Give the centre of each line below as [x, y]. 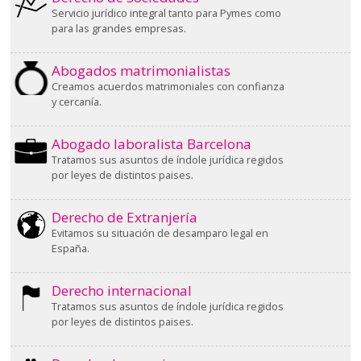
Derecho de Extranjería [124, 217]
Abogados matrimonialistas [141, 70]
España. [70, 248]
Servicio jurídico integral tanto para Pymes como [166, 12]
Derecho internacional [121, 290]
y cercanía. [76, 101]
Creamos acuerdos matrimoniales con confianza [168, 86]
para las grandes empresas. [118, 28]
